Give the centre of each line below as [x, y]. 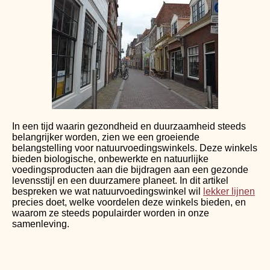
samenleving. [41, 224]
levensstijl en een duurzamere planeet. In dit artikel [120, 180]
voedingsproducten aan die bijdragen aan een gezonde [130, 169]
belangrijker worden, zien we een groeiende [106, 137]
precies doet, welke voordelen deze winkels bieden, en [129, 202]
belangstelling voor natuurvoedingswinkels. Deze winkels [135, 148]
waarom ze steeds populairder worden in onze [111, 213]
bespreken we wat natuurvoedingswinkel [100, 191]
